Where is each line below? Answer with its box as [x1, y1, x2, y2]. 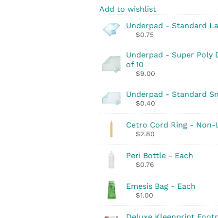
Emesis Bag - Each [126, 181, 196, 191]
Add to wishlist [99, 4, 156, 14]
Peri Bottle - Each [126, 150, 193, 160]
